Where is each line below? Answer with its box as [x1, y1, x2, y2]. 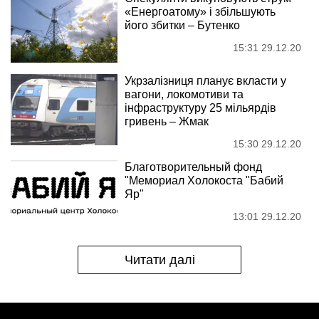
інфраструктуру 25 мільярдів [125, 101, 276, 114]
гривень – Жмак [125, 115, 209, 127]
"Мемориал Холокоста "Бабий [125, 174, 283, 187]
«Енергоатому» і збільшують [125, 5, 276, 18]
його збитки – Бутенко [125, 19, 240, 31]
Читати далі [124, 252, 195, 267]
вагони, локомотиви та [125, 88, 244, 100]
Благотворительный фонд [125, 160, 262, 173]
